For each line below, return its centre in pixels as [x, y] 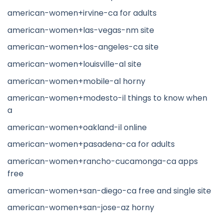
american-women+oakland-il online [77, 127]
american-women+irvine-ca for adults [82, 13]
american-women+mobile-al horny [76, 81]
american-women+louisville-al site [74, 64]
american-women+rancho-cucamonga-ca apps [103, 161]
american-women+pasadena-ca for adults [91, 144]
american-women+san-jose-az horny [81, 208]
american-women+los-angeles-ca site [83, 47]
